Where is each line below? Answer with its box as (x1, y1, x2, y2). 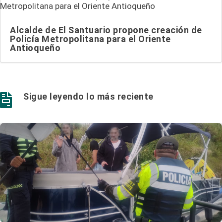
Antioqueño (10, 42, 60, 53)
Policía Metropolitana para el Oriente (10, 33, 171, 44)
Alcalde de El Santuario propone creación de (10, 24, 202, 35)
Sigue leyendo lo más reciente (23, 91, 154, 102)
